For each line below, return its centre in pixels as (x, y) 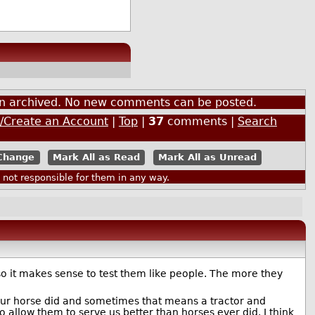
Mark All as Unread (207, 157)
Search (257, 121)
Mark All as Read (97, 157)
